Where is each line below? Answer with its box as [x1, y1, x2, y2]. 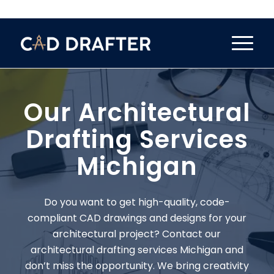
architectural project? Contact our [53, 226, 221, 241]
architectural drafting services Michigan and [30, 242, 243, 257]
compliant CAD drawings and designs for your [27, 210, 246, 225]
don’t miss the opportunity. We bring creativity [24, 258, 249, 273]
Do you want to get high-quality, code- [43, 194, 230, 209]
